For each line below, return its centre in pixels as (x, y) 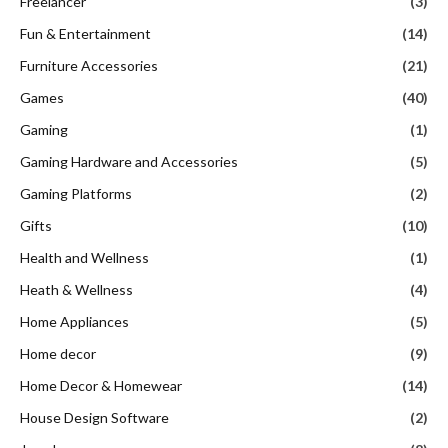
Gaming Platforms (76, 194)
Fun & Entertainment (85, 34)
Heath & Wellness (76, 290)
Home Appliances (74, 322)
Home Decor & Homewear (101, 386)
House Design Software (94, 418)
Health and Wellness (84, 258)
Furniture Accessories (89, 66)
